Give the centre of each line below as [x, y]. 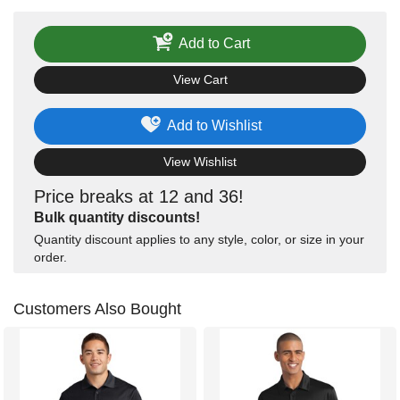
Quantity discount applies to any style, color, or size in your [199, 240]
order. [50, 258]
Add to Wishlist [214, 125]
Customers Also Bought [97, 309]
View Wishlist [200, 162]
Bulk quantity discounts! [117, 218]
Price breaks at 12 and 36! [139, 197]
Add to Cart [214, 43]
